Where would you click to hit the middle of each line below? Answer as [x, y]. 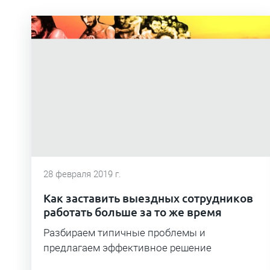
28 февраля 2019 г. [82, 174]
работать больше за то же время [133, 212]
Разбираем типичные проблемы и [124, 233]
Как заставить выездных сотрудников [148, 199]
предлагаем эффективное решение [127, 248]
